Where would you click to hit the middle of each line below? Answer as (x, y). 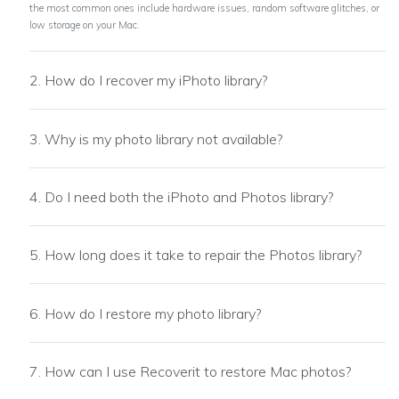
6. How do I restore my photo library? (145, 313)
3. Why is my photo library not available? (156, 138)
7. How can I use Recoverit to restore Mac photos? (190, 372)
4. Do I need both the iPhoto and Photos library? (181, 196)
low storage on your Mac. (85, 24)
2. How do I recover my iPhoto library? (148, 81)
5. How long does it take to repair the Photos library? (195, 255)
